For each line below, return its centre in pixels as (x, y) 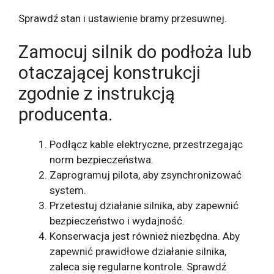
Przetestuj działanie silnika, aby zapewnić (144, 206)
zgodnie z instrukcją (97, 94)
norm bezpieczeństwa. (102, 160)
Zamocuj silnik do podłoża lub (135, 52)
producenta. (65, 115)
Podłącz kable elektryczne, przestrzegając (146, 145)
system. (68, 191)
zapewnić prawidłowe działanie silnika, (138, 252)
